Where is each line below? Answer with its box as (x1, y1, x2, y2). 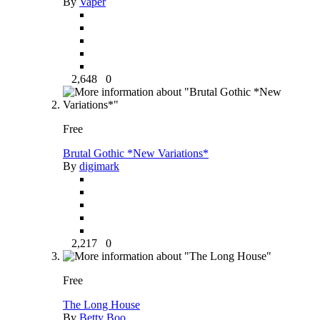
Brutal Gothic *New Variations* (63, 146, 209, 159)
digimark (79, 159, 119, 172)
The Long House (63, 298, 140, 311)
